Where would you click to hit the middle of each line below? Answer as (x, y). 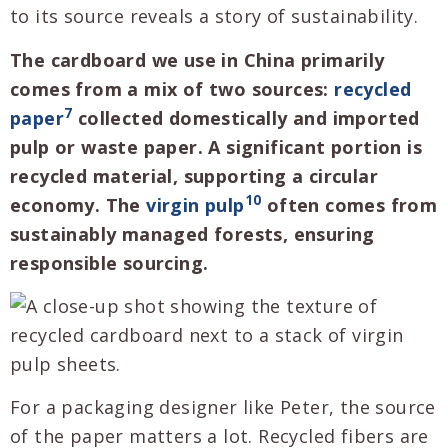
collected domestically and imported (246, 117)
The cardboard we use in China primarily (197, 59)
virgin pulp (195, 204)
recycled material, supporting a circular (194, 175)
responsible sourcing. (109, 262)
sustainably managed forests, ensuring (192, 233)
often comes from (349, 204)
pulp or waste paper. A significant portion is (216, 146)
